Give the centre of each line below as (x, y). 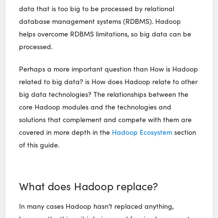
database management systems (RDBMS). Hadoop (100, 21)
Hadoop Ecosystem (142, 132)
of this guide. (39, 145)
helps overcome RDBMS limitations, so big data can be (105, 34)
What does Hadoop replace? (89, 186)
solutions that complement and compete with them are (106, 120)
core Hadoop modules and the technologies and (95, 107)
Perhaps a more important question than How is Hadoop (109, 69)
